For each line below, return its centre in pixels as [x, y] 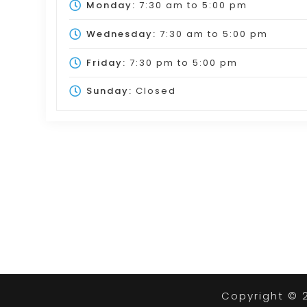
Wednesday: [121, 34]
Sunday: [109, 91]
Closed [154, 91]
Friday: [106, 62]
